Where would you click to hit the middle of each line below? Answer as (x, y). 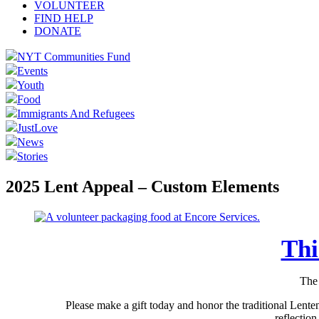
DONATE (58, 31)
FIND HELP (64, 18)
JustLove (37, 128)
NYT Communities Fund (74, 57)
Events (32, 71)
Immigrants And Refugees (76, 114)
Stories (32, 156)
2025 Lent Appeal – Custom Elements (142, 186)
